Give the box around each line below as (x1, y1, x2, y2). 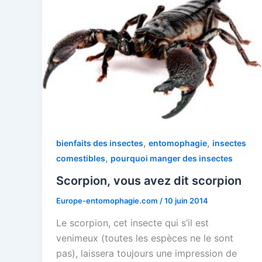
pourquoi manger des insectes (111, 153, 233, 164)
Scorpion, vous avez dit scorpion (56, 173, 242, 188)
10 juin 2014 (164, 195, 208, 205)
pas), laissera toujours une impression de (56, 247, 237, 259)
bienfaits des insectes (56, 138, 143, 149)
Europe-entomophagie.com (56, 195, 160, 205)
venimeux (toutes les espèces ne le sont (56, 232, 233, 244)
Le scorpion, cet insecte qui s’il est (56, 216, 209, 229)
